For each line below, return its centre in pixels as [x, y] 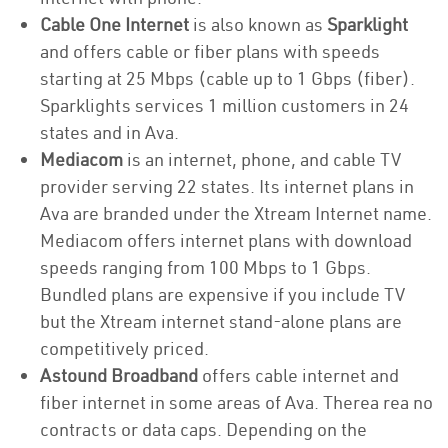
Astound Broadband [119, 375]
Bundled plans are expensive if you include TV [222, 294]
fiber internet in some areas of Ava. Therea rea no [236, 402]
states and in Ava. [109, 132]
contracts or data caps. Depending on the [203, 429]
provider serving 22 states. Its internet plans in [227, 186]
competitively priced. [124, 348]
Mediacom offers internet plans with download [226, 240]
